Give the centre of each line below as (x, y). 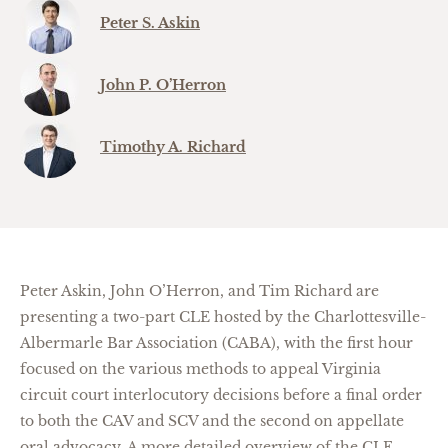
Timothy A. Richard (173, 147)
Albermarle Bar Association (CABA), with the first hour (216, 343)
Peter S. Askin (150, 23)
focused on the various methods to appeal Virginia (200, 369)
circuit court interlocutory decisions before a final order (221, 395)
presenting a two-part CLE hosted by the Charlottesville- (223, 317)
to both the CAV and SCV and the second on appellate (212, 421)
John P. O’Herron (163, 85)
